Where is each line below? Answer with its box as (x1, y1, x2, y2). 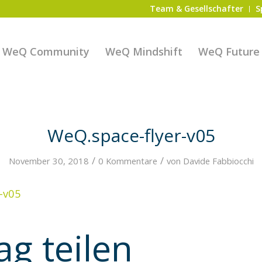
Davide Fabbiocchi (182, 155, 254, 167)
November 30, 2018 (8, 155, 89, 167)
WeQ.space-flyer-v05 (47, 123, 215, 147)
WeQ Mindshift (105, 44, 183, 58)
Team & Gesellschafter (150, 3, 244, 14)
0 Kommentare (98, 155, 157, 167)
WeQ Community (2, 44, 90, 58)
